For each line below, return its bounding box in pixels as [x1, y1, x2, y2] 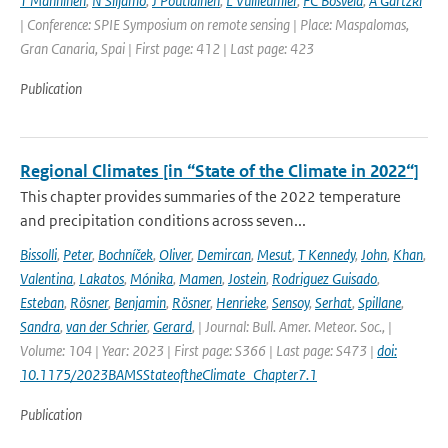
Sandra [20, 317, 60, 336]
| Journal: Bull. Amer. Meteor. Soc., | [198, 317, 392, 336]
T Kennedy [298, 245, 355, 264]
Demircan [197, 245, 251, 264]
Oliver [159, 245, 191, 264]
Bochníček [98, 245, 153, 264]
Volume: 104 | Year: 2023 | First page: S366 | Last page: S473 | [20, 341, 377, 360]
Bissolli [20, 245, 57, 264]
